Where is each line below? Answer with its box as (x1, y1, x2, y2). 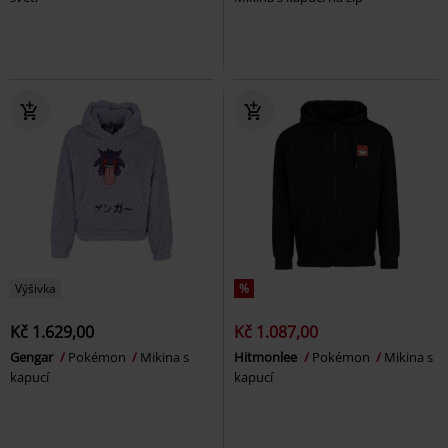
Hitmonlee (234, 347, 300, 366)
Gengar (10, 347, 56, 366)
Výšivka (15, 279, 56, 297)
